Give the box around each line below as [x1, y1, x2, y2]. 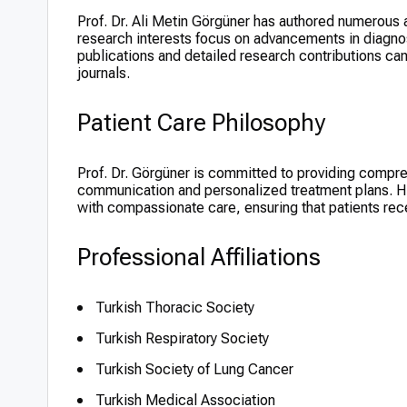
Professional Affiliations [77, 243, 321, 271]
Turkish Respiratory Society [95, 330, 269, 347]
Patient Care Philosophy [77, 109, 325, 136]
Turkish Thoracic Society [95, 299, 254, 316]
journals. [77, 65, 130, 82]
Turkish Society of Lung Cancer [95, 361, 293, 378]
